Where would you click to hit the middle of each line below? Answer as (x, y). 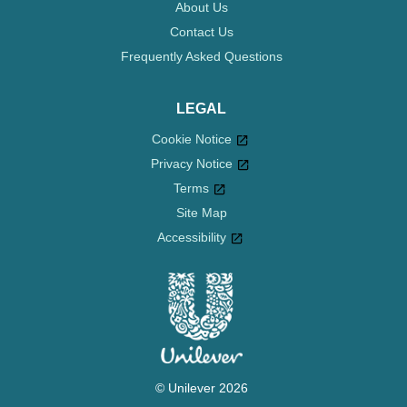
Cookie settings (201, 189)
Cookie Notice (191, 139)
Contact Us (201, 32)
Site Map (201, 238)
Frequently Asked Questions (201, 57)
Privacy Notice (191, 164)
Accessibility (191, 262)
